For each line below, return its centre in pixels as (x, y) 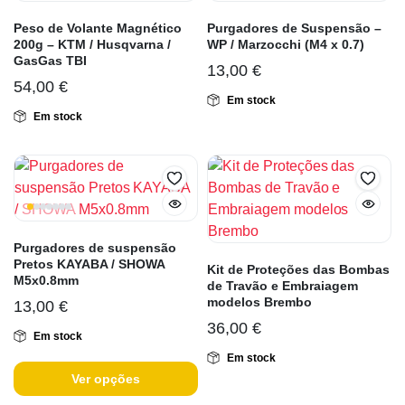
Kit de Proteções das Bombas (298, 270)
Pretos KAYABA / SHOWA (89, 264)
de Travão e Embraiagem (283, 286)
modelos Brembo (259, 302)
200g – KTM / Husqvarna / (92, 45)
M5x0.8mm (46, 281)
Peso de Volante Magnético (98, 28)
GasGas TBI (50, 61)
